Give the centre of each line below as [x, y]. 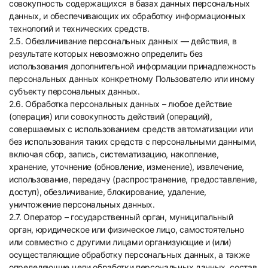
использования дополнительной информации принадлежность [133, 66]
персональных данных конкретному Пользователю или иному [132, 79]
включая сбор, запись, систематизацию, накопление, [114, 154]
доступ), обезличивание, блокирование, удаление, [108, 192]
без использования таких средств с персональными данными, [133, 141]
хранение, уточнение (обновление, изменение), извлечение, [127, 167]
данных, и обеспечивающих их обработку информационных [127, 16]
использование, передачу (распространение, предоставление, [133, 179]
